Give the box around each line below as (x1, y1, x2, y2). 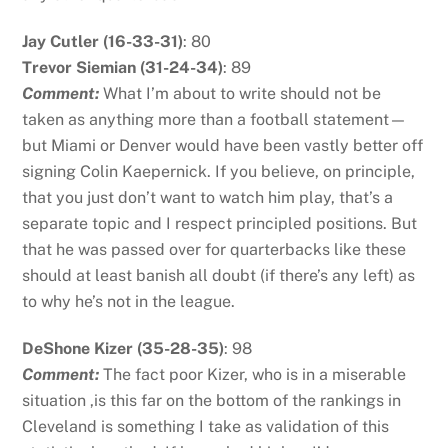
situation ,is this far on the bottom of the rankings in (22, 390, 402, 410)
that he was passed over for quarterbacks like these (22, 239, 407, 259)
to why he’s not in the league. (22, 291, 236, 311)
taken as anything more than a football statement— (22, 109, 408, 129)
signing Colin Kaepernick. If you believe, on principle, (22, 161, 416, 181)
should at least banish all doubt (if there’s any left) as (22, 265, 416, 285)
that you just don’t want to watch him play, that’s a (22, 187, 394, 207)
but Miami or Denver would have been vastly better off (22, 135, 424, 155)
